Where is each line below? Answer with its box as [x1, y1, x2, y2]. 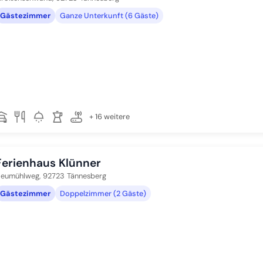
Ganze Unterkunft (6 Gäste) [60, 10, 159, 21]
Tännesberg [67, 171, 106, 181]
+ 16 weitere [89, 112, 130, 122]
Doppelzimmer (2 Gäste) [60, 188, 146, 198]
